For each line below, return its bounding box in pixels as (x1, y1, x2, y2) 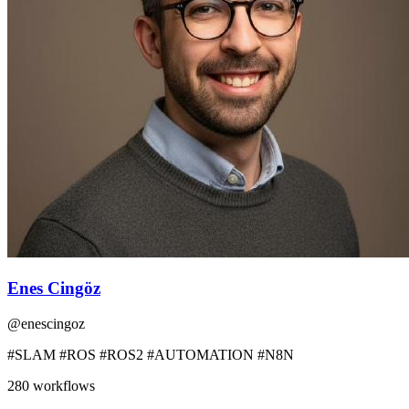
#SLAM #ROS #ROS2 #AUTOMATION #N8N (7, 346, 294, 362)
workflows (29, 377, 95, 393)
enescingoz (21, 315, 85, 331)
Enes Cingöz (7, 278, 100, 298)
